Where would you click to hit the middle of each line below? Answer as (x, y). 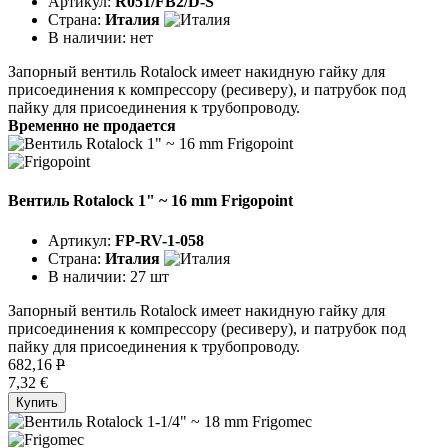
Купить (37, 402)
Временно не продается (92, 125)
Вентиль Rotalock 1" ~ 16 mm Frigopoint (150, 201)
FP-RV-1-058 (159, 240)
